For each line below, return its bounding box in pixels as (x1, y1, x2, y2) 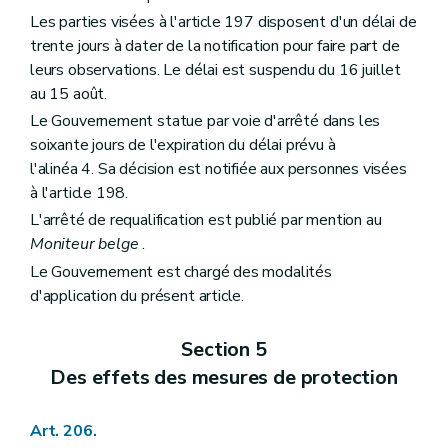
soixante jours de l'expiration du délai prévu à (30, 134, 336, 157)
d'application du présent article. (30, 284, 245, 307)
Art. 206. (30, 419, 97, 442)
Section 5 (181, 335, 267, 363)
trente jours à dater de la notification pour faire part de (30, 35, 400, 57)
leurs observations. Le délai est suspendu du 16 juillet (30, 59, 402, 81)
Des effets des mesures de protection (50, 363, 398, 391)
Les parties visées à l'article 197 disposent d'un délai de (30, 11, 417, 33)
